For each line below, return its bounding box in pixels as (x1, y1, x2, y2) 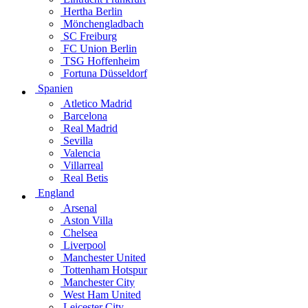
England (35, 187, 74, 199)
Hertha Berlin (60, 5, 122, 17)
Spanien (35, 82, 73, 94)
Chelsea (60, 227, 98, 239)
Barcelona (60, 110, 107, 122)
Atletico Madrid (60, 98, 132, 109)
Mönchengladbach (60, 18, 144, 30)
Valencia (60, 147, 100, 159)
